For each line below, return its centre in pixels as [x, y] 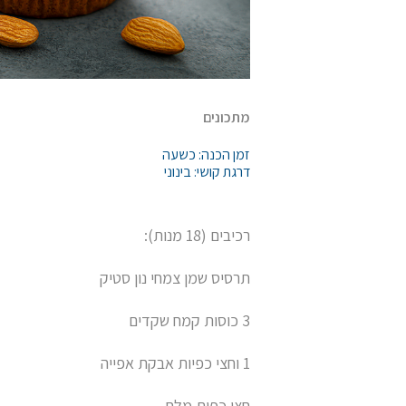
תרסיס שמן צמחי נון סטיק [175, 277]
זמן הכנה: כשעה [206, 154]
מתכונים [227, 117]
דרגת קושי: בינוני [207, 171]
